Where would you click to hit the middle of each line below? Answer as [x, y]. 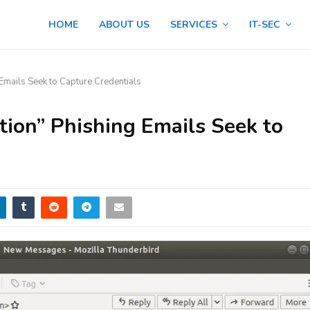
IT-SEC [265, 25]
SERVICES [194, 25]
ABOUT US [124, 25]
